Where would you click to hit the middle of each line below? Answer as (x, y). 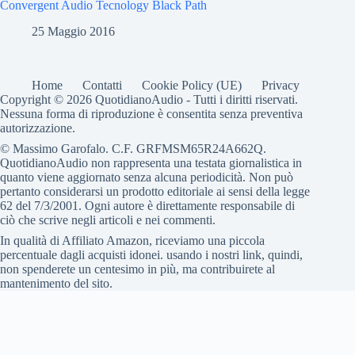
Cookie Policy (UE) (192, 86)
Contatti (102, 86)
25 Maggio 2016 (73, 32)
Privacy (281, 86)
